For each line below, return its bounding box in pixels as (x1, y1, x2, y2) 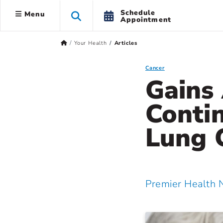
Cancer (145, 64, 165, 72)
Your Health (74, 39, 107, 47)
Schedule (120, 7, 156, 17)
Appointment (120, 14, 171, 24)
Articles (114, 39, 137, 47)
